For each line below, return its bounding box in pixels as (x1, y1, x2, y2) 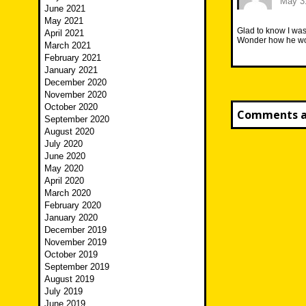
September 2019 (44, 262, 109, 273)
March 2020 (44, 188, 91, 199)
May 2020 (44, 163, 83, 174)
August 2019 (44, 274, 94, 285)
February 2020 (44, 200, 101, 211)
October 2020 (44, 102, 98, 113)
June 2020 (44, 151, 85, 162)
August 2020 (44, 126, 94, 137)
